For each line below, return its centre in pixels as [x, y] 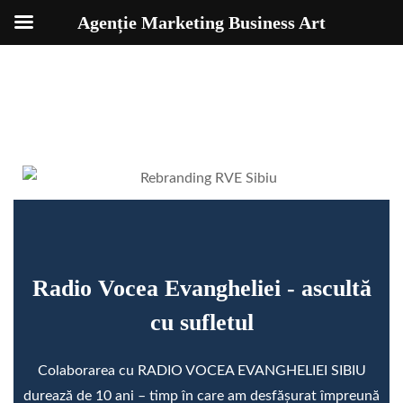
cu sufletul [201, 322]
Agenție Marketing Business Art [201, 22]
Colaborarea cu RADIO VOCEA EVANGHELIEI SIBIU [201, 370]
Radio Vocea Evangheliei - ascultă [201, 288]
